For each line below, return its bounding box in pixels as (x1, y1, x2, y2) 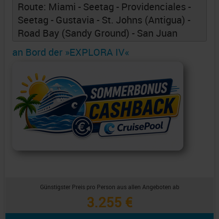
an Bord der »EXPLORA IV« (12, 45, 129, 59)
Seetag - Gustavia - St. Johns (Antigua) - (18, 13, 190, 27)
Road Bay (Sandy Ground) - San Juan (18, 26, 177, 40)
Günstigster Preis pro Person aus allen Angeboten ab (40, 183, 179, 191)
